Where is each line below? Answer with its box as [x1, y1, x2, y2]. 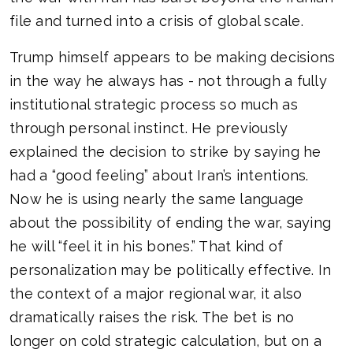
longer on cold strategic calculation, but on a [9, 333, 321, 350]
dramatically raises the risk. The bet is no [9, 309, 295, 326]
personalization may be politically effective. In [9, 262, 332, 279]
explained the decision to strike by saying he [9, 143, 321, 161]
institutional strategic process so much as [9, 96, 298, 113]
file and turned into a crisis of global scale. [9, 13, 303, 30]
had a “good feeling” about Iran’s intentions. [9, 167, 309, 184]
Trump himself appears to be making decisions [9, 49, 336, 66]
